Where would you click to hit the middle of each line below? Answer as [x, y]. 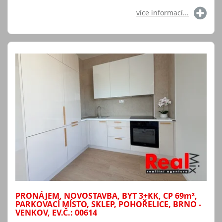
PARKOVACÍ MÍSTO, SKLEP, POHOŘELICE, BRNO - [108, 204]
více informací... [163, 12]
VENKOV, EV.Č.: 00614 [56, 212]
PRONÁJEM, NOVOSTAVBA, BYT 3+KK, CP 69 [100, 195]
